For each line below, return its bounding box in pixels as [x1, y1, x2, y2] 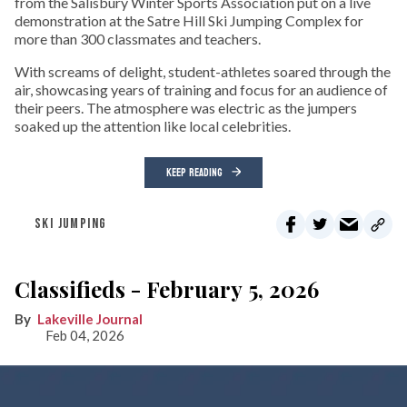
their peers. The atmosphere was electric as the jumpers [15, 99, 357, 117]
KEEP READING [166, 163, 223, 184]
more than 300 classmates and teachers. [15, 30, 261, 48]
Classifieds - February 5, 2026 [15, 274, 319, 304]
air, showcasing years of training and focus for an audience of [15, 81, 388, 99]
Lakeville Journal [37, 311, 143, 328]
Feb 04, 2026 [45, 327, 124, 344]
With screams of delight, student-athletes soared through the [15, 63, 391, 81]
